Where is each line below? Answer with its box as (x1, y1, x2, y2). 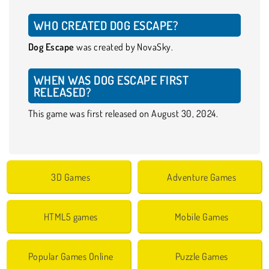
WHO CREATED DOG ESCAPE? (34, 17, 178, 33)
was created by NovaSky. (74, 40, 175, 53)
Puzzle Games (175, 250, 228, 262)
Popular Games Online (28, 250, 113, 262)
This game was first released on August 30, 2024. (28, 107, 219, 119)
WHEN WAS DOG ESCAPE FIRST (34, 71, 189, 88)
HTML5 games (43, 210, 98, 223)
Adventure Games (167, 171, 237, 183)
